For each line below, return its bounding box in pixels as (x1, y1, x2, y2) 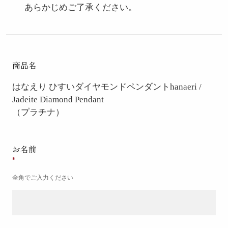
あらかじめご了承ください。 (24, 3, 137, 13)
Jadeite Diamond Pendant (12, 95, 104, 105)
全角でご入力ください (12, 174, 73, 182)
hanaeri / (169, 82, 202, 92)
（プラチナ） (12, 107, 64, 118)
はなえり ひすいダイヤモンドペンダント (12, 82, 170, 92)
